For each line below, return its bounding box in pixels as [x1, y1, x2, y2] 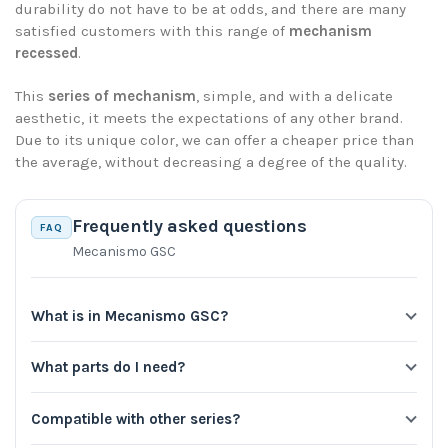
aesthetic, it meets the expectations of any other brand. [15, 108, 403, 127]
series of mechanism [48, 86, 196, 105]
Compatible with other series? [31, 409, 240, 428]
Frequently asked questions [72, 215, 307, 238]
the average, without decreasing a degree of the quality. [15, 152, 407, 171]
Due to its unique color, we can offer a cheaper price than [15, 130, 414, 149]
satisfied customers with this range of [15, 21, 289, 40]
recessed [15, 43, 78, 62]
